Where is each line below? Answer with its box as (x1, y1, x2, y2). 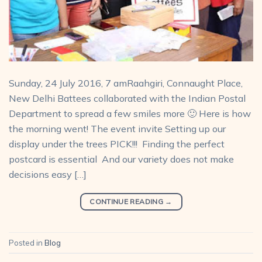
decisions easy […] (9, 168, 87, 181)
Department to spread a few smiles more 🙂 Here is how (9, 108, 251, 120)
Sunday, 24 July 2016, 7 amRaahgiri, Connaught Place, (9, 77, 243, 89)
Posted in (9, 237, 44, 247)
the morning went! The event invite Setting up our (9, 123, 226, 135)
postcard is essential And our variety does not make (9, 153, 234, 166)
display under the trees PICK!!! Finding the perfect (9, 138, 225, 150)
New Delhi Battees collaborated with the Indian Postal (9, 92, 246, 105)
